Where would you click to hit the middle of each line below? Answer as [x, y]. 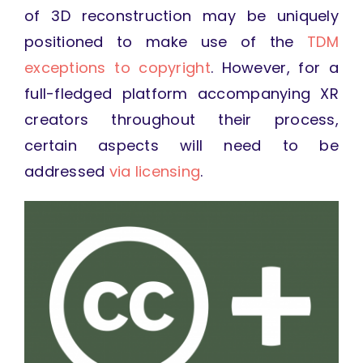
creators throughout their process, [181, 120]
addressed [66, 172]
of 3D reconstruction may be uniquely [181, 16]
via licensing [155, 172]
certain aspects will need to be [181, 146]
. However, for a [275, 68]
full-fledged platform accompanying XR [181, 94]
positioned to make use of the [166, 42]
